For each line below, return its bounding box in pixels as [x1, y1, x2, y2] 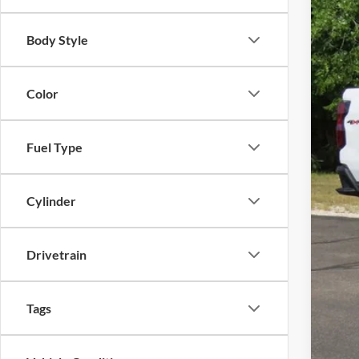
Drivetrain [26, 247, 87, 262]
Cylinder [26, 193, 76, 208]
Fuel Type [26, 139, 83, 155]
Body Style [26, 32, 88, 47]
